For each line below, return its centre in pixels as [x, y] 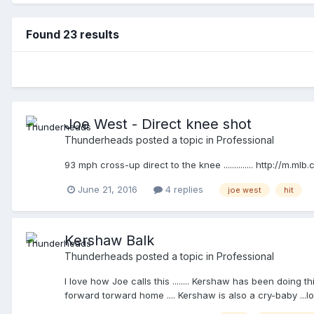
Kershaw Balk [109, 240]
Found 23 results [73, 34]
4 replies [183, 189]
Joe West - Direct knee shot [158, 124]
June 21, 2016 [108, 189]
